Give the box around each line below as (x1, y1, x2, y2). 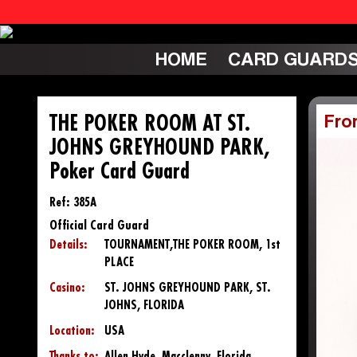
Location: (49, 324, 95, 338)
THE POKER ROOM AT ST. (49, 112, 250, 136)
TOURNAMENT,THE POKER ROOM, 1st (104, 237, 280, 252)
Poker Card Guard (49, 159, 190, 184)
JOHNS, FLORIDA (104, 298, 184, 312)
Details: (49, 237, 88, 252)
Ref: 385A (49, 195, 96, 210)
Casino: (49, 280, 85, 295)
